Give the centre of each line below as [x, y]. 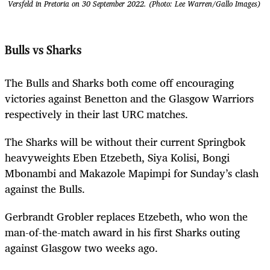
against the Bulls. [45, 188]
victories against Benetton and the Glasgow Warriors [129, 98]
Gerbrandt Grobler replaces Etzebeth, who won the [126, 216]
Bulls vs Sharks [43, 51]
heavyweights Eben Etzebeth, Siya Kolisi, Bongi [117, 157]
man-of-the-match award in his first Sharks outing [122, 232]
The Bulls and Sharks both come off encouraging [119, 82]
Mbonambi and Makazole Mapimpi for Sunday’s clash [132, 173]
